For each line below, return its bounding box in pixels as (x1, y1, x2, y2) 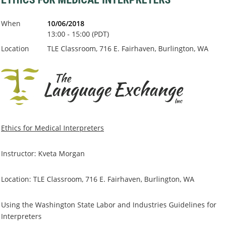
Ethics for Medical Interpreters (1, 123, 104, 133)
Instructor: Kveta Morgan (1, 149, 85, 159)
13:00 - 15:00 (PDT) (47, 29, 109, 39)
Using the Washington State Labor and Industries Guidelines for (1, 200, 216, 210)
